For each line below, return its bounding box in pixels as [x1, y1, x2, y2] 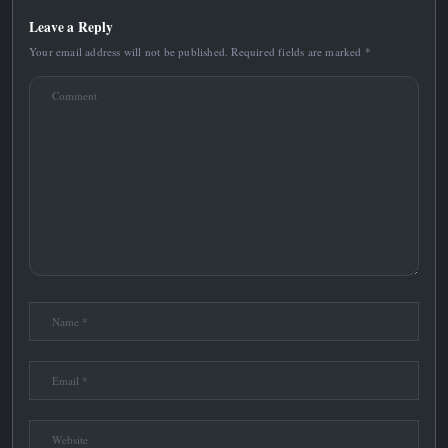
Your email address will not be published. [29, 44, 229, 60]
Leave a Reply [29, 17, 114, 38]
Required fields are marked [231, 44, 365, 60]
